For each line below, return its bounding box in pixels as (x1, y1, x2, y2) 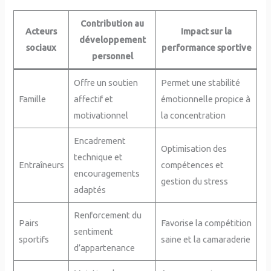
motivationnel (73, 109, 128, 120)
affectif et (73, 93, 113, 104)
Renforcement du (73, 209, 142, 220)
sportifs (18, 233, 49, 244)
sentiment (73, 226, 113, 237)
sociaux (26, 42, 57, 53)
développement (79, 34, 146, 45)
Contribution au (80, 18, 145, 28)
